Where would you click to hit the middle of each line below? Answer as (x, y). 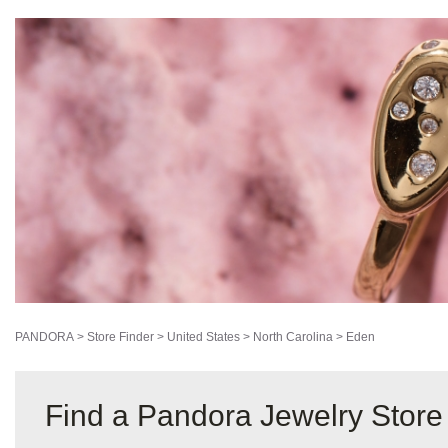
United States (203, 337)
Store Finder (120, 337)
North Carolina (293, 337)
